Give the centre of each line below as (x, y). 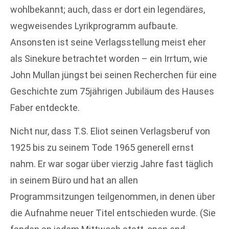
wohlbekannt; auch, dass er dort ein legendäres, (108, 9)
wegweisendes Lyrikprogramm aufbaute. (94, 26)
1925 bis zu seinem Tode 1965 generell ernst (102, 148)
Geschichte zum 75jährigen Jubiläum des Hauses (112, 91)
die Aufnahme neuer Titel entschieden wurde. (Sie (113, 213)
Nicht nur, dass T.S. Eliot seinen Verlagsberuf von (110, 131)
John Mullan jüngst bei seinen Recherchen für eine (113, 75)
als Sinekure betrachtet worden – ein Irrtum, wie (109, 59)
